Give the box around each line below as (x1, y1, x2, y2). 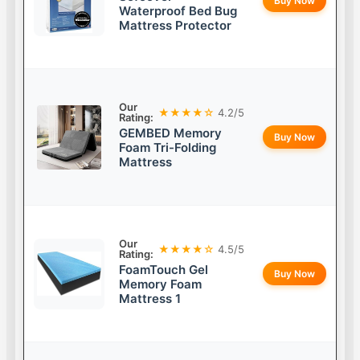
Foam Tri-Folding (119, 140, 217, 156)
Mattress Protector (119, 18, 232, 34)
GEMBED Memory (119, 125, 223, 141)
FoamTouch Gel (119, 262, 209, 278)
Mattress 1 (119, 291, 182, 307)
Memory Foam (119, 276, 202, 292)
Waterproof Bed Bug (119, 3, 238, 19)
